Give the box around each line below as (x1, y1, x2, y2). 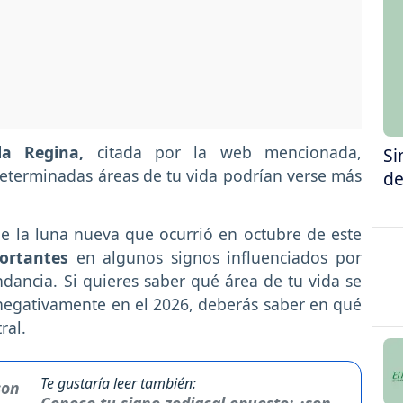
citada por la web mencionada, (84, 141, 363, 164)
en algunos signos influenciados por (68, 246, 363, 269)
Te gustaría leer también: (40, 373, 196, 394)
